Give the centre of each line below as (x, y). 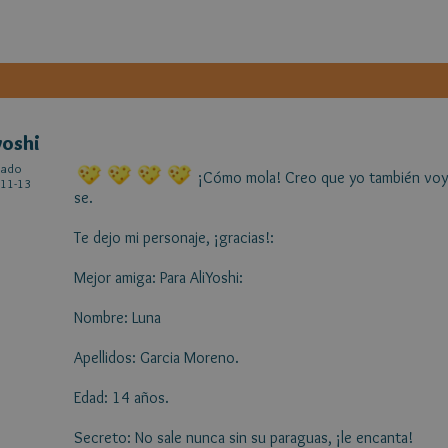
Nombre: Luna (117, 317)
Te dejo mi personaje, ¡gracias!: (174, 237)
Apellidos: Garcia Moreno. (156, 357)
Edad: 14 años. (121, 397)
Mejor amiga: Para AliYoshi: (158, 277)
